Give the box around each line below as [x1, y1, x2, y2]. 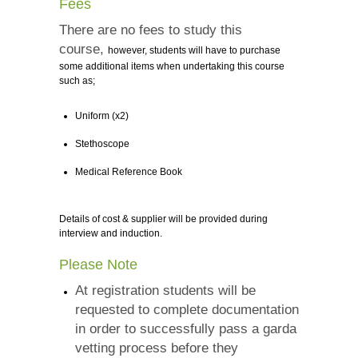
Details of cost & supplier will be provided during [59, 213, 268, 225]
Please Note [59, 257, 137, 273]
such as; [59, 75, 95, 87]
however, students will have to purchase [108, 45, 280, 57]
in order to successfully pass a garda [75, 321, 296, 337]
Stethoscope [75, 138, 129, 150]
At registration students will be [75, 283, 256, 299]
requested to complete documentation [75, 302, 299, 318]
